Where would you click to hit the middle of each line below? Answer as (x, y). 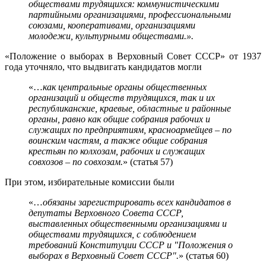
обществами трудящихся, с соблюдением (112, 234)
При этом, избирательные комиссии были (91, 182)
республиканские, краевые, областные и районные (130, 108)
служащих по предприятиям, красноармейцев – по (130, 129)
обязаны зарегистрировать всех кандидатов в (137, 202)
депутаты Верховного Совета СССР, (106, 213)
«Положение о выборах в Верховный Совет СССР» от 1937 (133, 56)
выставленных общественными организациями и (128, 223)
